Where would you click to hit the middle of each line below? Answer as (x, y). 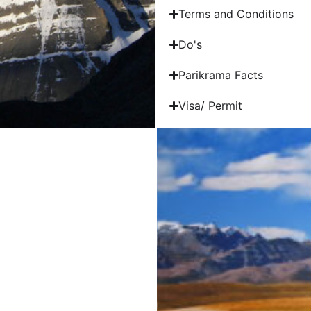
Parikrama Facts (221, 75)
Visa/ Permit (211, 106)
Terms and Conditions (236, 14)
